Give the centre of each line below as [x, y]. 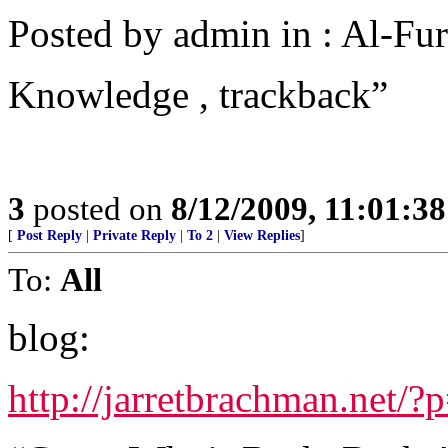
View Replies [262, 235]
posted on [98, 208]
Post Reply [49, 235]
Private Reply [134, 235]
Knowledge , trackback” [198, 94]
